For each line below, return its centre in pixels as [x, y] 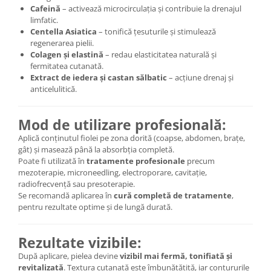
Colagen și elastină [67, 54]
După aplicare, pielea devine [69, 256]
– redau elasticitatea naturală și [160, 54]
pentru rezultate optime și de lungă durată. [95, 207]
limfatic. [44, 20]
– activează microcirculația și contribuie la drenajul [151, 8]
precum [200, 161]
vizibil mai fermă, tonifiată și [176, 256]
